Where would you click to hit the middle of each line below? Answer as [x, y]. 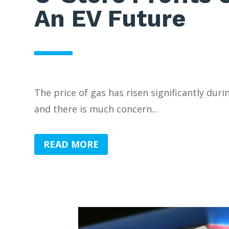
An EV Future [110, 18]
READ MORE [71, 144]
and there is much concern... [96, 109]
